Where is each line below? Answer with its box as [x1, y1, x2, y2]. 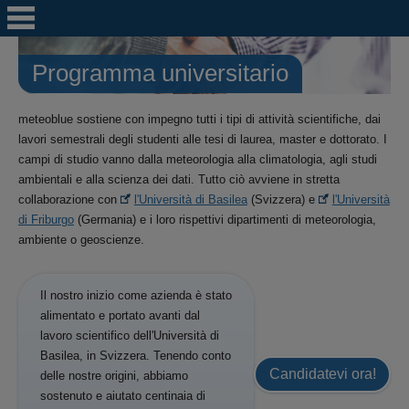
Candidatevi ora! [268, 366, 376, 383]
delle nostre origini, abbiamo [40, 368, 188, 383]
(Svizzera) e [246, 192, 319, 206]
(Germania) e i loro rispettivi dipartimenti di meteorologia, [74, 212, 376, 226]
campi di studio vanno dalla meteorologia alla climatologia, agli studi [18, 152, 377, 166]
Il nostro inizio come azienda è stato [40, 288, 232, 302]
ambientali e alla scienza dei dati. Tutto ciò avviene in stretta [18, 172, 340, 186]
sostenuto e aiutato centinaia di [40, 388, 205, 403]
